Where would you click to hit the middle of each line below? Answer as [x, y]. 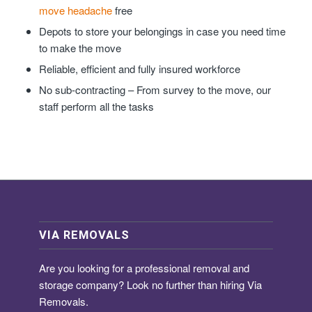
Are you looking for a [87, 268]
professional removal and [192, 268]
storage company [79, 285]
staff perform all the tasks [96, 107]
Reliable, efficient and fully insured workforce [139, 69]
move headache [75, 10]
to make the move [80, 48]
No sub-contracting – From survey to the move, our [155, 90]
